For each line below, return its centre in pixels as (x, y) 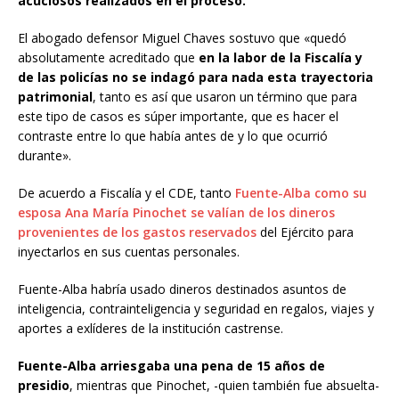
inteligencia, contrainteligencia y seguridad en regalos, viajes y (196, 309)
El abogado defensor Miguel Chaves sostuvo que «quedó (182, 38)
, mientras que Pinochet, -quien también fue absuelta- (224, 386)
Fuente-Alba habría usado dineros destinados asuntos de (182, 289)
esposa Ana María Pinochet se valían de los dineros (176, 213)
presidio (44, 386)
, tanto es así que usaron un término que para (225, 97)
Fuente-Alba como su (301, 193)
